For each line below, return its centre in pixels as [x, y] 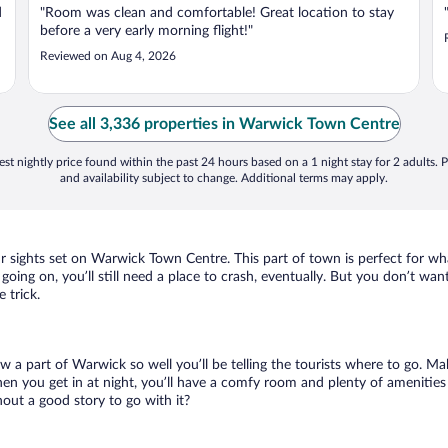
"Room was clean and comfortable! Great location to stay [217, 13]
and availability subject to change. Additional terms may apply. [224, 178]
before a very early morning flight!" [146, 31]
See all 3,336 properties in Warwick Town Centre [224, 124]
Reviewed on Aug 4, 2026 [108, 56]
